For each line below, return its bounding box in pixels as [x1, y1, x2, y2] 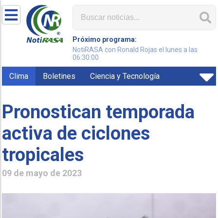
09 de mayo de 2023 [2, 167, 82, 178]
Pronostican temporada [2, 101, 195, 123]
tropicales [2, 144, 84, 165]
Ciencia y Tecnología [90, 72, 160, 81]
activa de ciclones [2, 122, 150, 144]
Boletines [43, 72, 76, 81]
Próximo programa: [73, 36, 137, 43]
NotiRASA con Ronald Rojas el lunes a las [73, 46, 198, 54]
